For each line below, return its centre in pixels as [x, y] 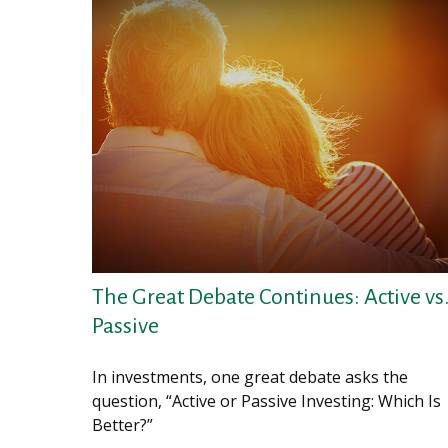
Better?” [122, 425]
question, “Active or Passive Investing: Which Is [266, 401]
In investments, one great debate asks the [250, 377]
